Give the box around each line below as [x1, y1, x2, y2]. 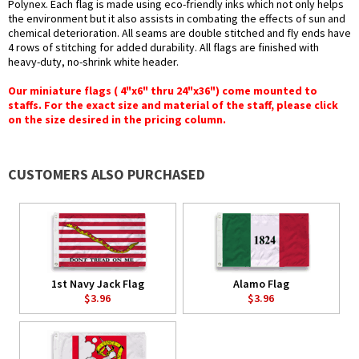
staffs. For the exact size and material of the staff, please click [8, 98, 338, 113]
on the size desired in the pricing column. [8, 112, 226, 127]
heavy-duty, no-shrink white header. [8, 54, 179, 70]
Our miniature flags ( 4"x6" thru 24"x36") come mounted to [8, 83, 317, 99]
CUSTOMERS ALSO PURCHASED [8, 165, 205, 184]
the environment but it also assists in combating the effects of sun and [8, 11, 345, 26]
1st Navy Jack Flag [50, 276, 144, 292]
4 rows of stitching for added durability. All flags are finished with [8, 40, 319, 55]
